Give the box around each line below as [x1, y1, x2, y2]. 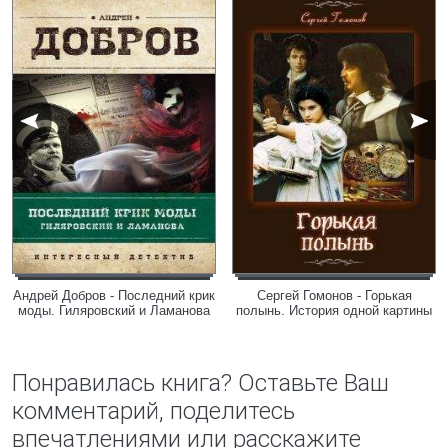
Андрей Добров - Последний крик [13, 288, 215, 303]
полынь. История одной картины [236, 303, 432, 318]
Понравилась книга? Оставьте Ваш [12, 369, 389, 397]
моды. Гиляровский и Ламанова [18, 303, 210, 318]
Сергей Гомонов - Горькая [256, 288, 412, 303]
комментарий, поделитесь [12, 397, 295, 425]
